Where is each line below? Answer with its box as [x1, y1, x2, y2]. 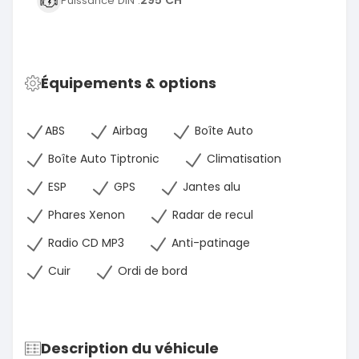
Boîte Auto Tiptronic [45, 150, 159, 167]
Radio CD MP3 [45, 234, 124, 251]
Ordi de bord [115, 262, 188, 279]
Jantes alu [179, 178, 240, 195]
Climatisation [204, 150, 281, 167]
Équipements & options [41, 72, 216, 93]
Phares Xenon [45, 206, 125, 223]
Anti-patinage [168, 234, 250, 251]
